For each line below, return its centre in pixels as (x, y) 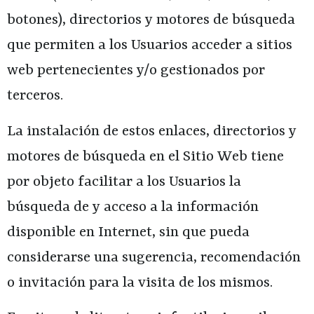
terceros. (35, 96)
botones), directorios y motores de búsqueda (151, 21)
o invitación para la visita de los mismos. (140, 283)
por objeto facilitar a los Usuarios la (124, 182)
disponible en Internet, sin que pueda (128, 232)
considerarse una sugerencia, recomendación (154, 258)
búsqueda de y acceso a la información (133, 207)
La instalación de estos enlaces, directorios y (152, 131)
